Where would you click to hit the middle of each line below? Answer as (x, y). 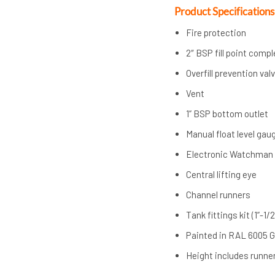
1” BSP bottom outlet (227, 113)
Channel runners (219, 194)
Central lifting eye (222, 174)
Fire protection (216, 32)
